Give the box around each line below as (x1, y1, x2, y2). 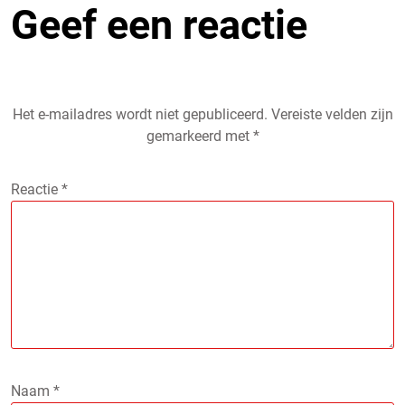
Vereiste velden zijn (270, 105, 393, 123)
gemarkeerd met (146, 127, 253, 145)
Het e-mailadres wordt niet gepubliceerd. (12, 105, 268, 123)
